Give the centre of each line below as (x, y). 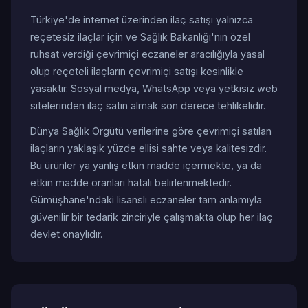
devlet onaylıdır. (66, 234)
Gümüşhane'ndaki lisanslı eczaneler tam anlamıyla (146, 200)
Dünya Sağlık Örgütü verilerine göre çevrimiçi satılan (151, 131)
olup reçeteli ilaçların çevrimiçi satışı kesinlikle (137, 71)
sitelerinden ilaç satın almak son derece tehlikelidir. (148, 106)
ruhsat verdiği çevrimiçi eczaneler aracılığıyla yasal (147, 54)
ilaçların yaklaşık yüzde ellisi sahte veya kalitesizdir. (148, 148)
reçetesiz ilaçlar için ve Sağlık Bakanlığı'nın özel (140, 37)
